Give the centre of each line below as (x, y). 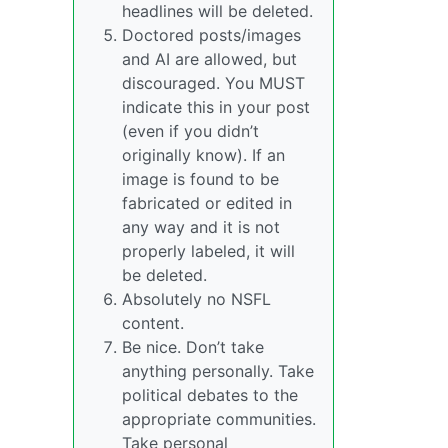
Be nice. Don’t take (193, 347)
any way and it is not (201, 227)
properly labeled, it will (208, 251)
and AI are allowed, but (209, 59)
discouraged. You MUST (213, 83)
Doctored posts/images (211, 35)
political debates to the (210, 395)
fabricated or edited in (207, 203)
